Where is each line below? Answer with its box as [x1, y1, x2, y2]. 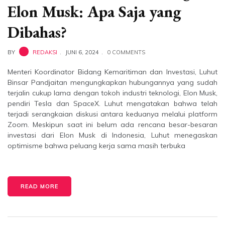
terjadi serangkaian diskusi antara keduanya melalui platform [8, 109, 217, 119]
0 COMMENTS [107, 49, 145, 56]
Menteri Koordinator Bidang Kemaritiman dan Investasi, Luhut [8, 67, 217, 77]
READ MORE [21, 183, 58, 190]
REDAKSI [33, 49, 57, 56]
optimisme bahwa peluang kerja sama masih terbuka [8, 141, 185, 151]
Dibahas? [8, 22, 67, 43]
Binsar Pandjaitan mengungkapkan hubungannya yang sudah [8, 78, 217, 87]
